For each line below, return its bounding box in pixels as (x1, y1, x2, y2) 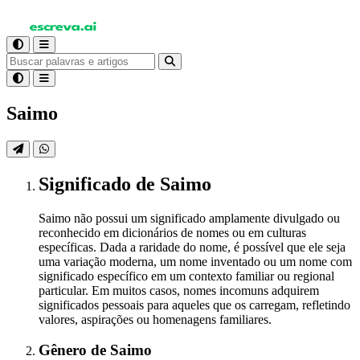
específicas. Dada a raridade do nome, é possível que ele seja (39, 239, 346, 254)
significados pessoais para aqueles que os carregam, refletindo (39, 297, 350, 312)
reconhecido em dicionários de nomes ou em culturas (39, 225, 306, 239)
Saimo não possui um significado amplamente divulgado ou (39, 211, 340, 225)
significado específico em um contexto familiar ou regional (39, 268, 334, 283)
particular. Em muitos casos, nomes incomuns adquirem (39, 283, 319, 297)
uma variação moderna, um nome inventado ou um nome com (39, 254, 352, 268)
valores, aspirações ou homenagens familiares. (39, 312, 272, 326)
